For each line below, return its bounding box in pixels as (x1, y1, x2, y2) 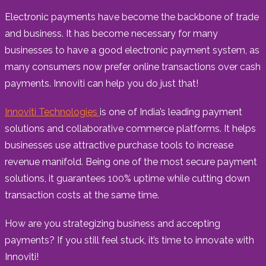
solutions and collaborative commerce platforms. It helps (5, 122, 256, 134)
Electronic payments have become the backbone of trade (5, 11, 259, 23)
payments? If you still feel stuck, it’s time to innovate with (5, 234, 254, 246)
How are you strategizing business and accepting (5, 217, 220, 229)
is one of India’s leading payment (100, 106, 242, 118)
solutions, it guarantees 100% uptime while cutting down (5, 172, 250, 184)
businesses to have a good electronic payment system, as (5, 44, 259, 56)
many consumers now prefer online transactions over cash (5, 61, 261, 72)
